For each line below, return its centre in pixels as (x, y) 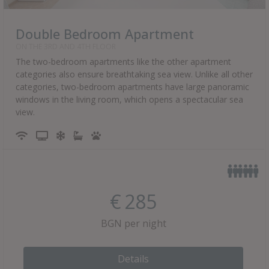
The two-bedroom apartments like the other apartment (123, 61)
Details (133, 258)
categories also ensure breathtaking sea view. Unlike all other (134, 74)
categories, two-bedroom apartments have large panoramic (132, 86)
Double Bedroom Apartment (105, 33)
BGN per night (133, 223)
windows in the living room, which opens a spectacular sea (129, 99)
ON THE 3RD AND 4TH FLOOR (66, 46)
